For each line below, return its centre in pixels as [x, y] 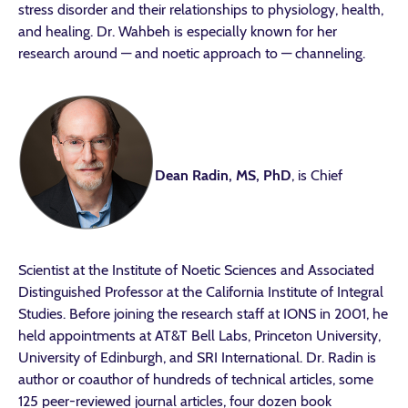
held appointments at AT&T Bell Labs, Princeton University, [199, 336]
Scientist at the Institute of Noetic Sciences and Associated [196, 270]
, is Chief [317, 175]
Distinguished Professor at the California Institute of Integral [201, 292]
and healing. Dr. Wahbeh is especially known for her [178, 31]
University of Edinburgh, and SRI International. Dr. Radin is [197, 357]
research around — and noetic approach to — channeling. [192, 53]
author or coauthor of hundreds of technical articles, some [196, 379]
